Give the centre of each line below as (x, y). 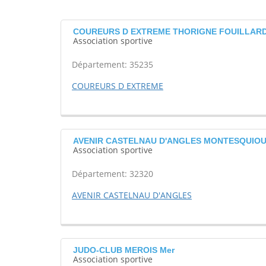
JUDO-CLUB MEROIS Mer (124, 250)
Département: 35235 (113, 65)
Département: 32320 (113, 174)
